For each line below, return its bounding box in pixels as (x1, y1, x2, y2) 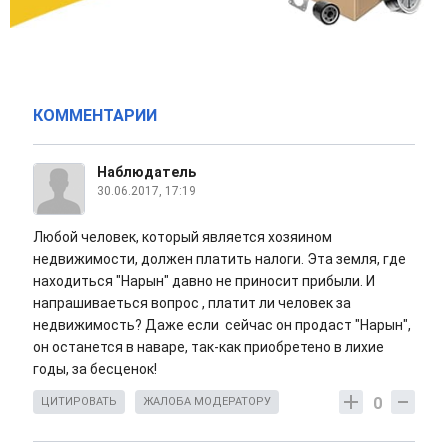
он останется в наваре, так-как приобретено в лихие (33, 339, 384, 356)
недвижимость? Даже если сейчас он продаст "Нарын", (33, 317, 411, 334)
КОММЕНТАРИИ (33, 106, 157, 126)
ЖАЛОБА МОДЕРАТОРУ (143, 395, 271, 409)
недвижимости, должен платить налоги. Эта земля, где (33, 251, 406, 268)
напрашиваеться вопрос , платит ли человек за (33, 295, 351, 312)
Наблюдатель (97, 164, 196, 181)
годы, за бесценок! (33, 361, 157, 378)
